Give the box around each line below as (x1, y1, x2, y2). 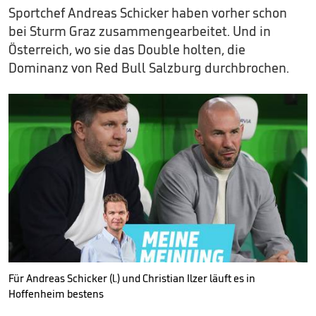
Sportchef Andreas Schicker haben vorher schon (8, 4, 287, 22)
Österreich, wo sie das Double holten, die (8, 41, 245, 59)
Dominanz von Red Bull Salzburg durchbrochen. (8, 59, 289, 77)
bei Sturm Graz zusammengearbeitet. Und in (8, 23, 271, 40)
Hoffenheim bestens (8, 286, 104, 300)
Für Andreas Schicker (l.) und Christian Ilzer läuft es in (8, 271, 255, 285)
